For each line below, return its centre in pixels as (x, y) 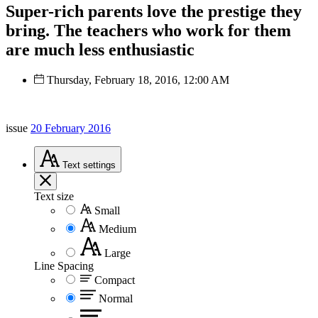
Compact (115, 280)
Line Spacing (64, 265)
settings (99, 165)
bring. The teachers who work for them (148, 30)
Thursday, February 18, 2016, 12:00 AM (138, 79)
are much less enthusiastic (100, 49)
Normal (116, 298)
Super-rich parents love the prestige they (154, 11)
